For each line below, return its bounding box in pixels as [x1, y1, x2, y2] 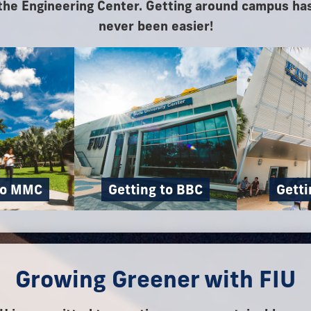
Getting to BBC [108, 180, 203, 198]
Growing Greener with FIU [15, 264, 296, 294]
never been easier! [98, 17, 213, 35]
